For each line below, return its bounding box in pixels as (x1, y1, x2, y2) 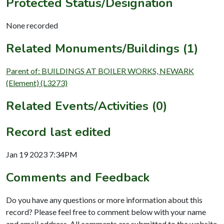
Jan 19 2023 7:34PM (6, 149, 77, 159)
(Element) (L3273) (6, 77, 67, 87)
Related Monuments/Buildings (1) (6, 40, 198, 56)
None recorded (6, 20, 58, 30)
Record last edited (6, 123, 111, 140)
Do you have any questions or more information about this (6, 194, 202, 204)
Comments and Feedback (6, 169, 149, 185)
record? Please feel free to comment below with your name (6, 206, 206, 216)
